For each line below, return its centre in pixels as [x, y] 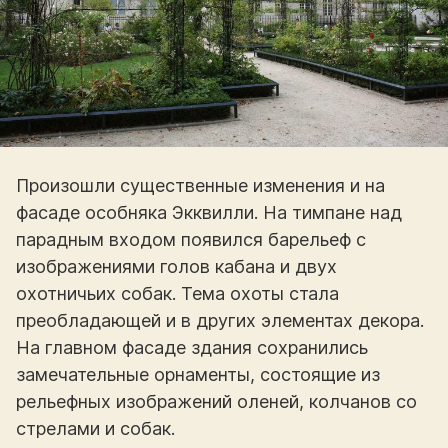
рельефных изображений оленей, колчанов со [216, 401]
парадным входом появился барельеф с [191, 239]
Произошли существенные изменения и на [200, 185]
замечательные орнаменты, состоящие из [198, 374]
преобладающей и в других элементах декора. [220, 320]
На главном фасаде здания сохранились [192, 347]
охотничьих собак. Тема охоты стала [177, 293]
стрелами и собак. [95, 428]
